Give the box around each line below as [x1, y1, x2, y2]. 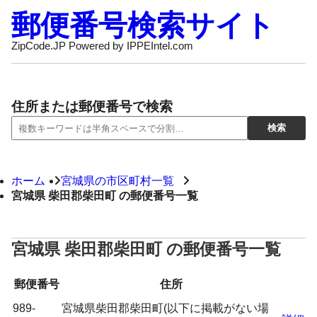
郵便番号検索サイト [11, 9, 275, 42]
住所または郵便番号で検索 [11, 99, 173, 114]
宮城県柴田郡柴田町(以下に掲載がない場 [62, 302, 269, 314]
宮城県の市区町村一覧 [61, 175, 174, 187]
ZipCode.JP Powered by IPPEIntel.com [11, 40, 193, 52]
